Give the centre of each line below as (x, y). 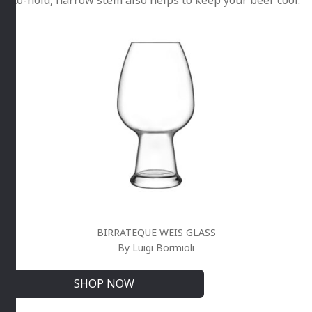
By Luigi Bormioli (156, 247)
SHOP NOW (104, 283)
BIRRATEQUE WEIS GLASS (156, 232)
